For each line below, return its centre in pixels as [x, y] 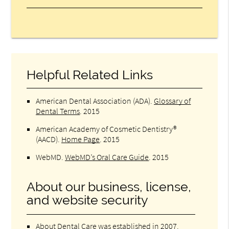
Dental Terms [58, 111]
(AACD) [47, 139]
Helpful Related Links [90, 75]
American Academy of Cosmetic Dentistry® [106, 129]
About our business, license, [109, 187]
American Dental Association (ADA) [93, 100]
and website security [88, 200]
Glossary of [173, 100]
